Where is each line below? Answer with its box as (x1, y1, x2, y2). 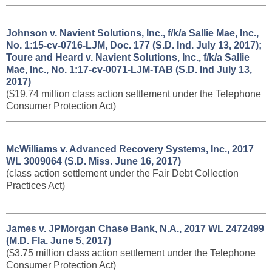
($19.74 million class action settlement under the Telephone (6, 89, 261, 99)
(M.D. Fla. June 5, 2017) (6, 236, 111, 246)
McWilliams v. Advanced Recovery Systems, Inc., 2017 (6, 144, 254, 154)
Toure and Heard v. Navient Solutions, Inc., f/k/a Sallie (6, 52, 250, 63)
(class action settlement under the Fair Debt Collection (6, 168, 239, 178)
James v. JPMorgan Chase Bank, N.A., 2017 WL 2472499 (6, 223, 264, 234)
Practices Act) (6, 180, 65, 191)
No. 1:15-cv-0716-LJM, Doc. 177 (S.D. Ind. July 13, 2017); (6, 40, 262, 50)
